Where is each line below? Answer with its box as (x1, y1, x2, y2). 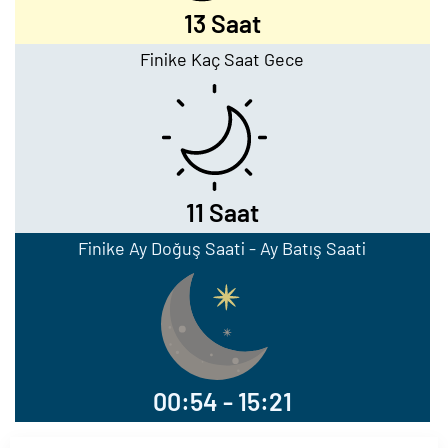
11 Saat (185, 197, 259, 227)
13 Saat (183, 8, 261, 38)
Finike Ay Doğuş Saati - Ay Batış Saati (78, 237, 367, 259)
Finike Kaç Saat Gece (140, 48, 305, 70)
